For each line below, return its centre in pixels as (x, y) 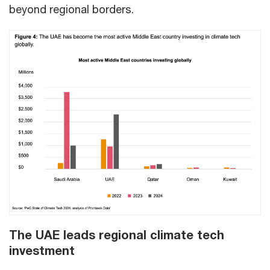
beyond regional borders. (71, 9)
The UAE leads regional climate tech (117, 234)
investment (44, 250)
